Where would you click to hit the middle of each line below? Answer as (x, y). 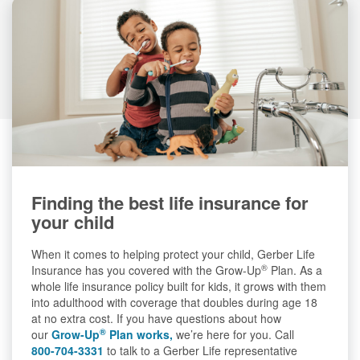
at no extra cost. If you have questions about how (156, 319)
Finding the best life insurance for (170, 203)
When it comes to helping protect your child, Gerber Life (173, 254)
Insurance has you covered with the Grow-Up (146, 270)
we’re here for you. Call (235, 335)
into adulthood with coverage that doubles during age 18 (174, 303)
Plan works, (139, 335)
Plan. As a (295, 270)
